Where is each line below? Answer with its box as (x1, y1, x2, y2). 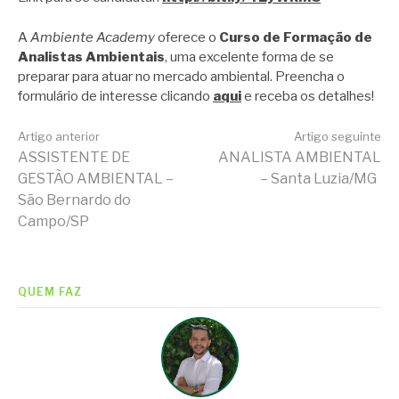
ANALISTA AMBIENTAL (218, 149, 381, 167)
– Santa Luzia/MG (260, 170, 377, 188)
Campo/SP (18, 213, 89, 231)
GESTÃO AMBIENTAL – (18, 170, 174, 188)
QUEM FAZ (18, 285, 82, 299)
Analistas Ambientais (18, 48, 165, 65)
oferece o (158, 28, 219, 45)
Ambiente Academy (30, 28, 158, 45)
